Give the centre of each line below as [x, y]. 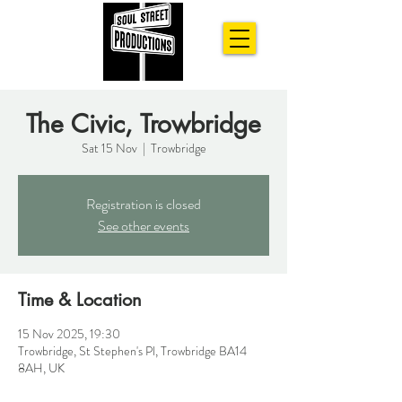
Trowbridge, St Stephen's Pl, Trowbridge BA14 [132, 351]
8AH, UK [41, 368]
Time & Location [80, 300]
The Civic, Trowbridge [144, 124]
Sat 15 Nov [109, 148]
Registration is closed [144, 204]
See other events [144, 226]
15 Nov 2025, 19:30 [69, 334]
